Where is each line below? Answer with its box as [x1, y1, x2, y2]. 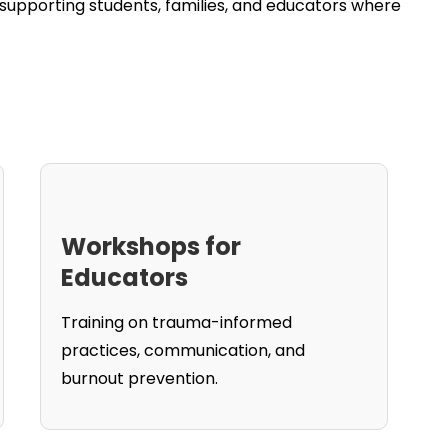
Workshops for [60, 230, 241, 263]
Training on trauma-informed [60, 311, 292, 334]
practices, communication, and [60, 339, 305, 362]
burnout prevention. [60, 367, 218, 390]
